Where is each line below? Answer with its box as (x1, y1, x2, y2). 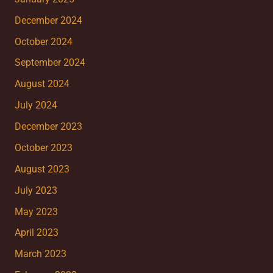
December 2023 (14, 121, 82, 133)
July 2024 (14, 100, 57, 112)
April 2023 (14, 227, 58, 239)
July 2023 (14, 185, 57, 196)
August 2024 (14, 79, 69, 90)
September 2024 (14, 57, 85, 69)
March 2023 (14, 249, 66, 260)
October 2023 (14, 142, 73, 154)
